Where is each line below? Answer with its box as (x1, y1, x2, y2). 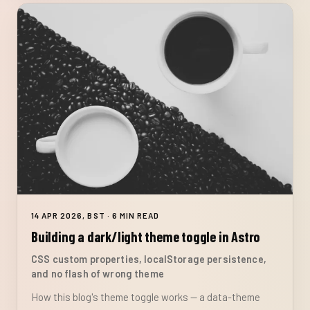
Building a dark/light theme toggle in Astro (31, 228, 261, 246)
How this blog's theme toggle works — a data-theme (31, 291, 260, 304)
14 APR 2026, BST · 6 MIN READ (31, 210, 160, 220)
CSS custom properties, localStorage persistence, (31, 253, 266, 266)
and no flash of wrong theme (31, 268, 164, 280)
